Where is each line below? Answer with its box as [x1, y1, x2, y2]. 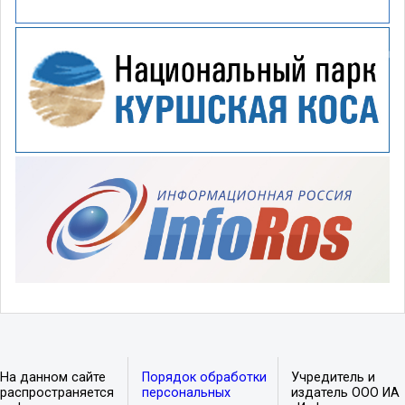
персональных [141, 385, 231, 401]
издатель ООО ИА [291, 385, 400, 401]
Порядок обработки [141, 370, 267, 386]
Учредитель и [291, 370, 376, 386]
